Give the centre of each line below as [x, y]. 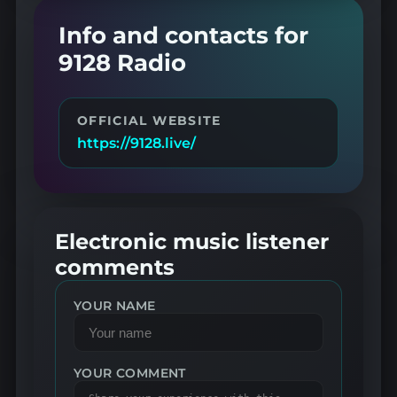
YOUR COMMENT [129, 374]
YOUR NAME [114, 305]
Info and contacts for [183, 35]
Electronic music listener [191, 241]
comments [114, 267]
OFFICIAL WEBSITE [149, 121]
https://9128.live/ [136, 144]
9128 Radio [122, 62]
